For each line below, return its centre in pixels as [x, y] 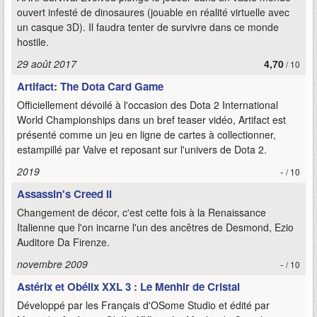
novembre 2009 [52, 264]
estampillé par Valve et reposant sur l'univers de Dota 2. [142, 149]
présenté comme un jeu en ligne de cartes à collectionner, [146, 134]
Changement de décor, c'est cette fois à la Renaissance [142, 212]
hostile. [33, 42]
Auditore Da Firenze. [63, 242]
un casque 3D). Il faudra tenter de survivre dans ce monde [148, 27]
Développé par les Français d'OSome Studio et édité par [143, 305]
